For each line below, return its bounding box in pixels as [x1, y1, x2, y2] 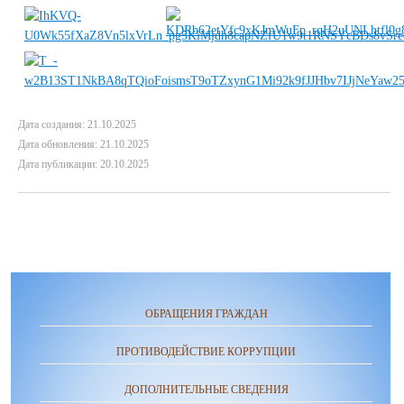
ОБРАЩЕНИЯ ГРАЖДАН [144, 308, 268, 320]
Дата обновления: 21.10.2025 [18, 138, 149, 151]
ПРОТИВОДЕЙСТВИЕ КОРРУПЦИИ [116, 345, 296, 358]
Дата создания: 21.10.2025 [18, 118, 136, 131]
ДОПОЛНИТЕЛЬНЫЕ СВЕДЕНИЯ [124, 383, 289, 396]
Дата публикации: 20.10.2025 [18, 158, 149, 170]
